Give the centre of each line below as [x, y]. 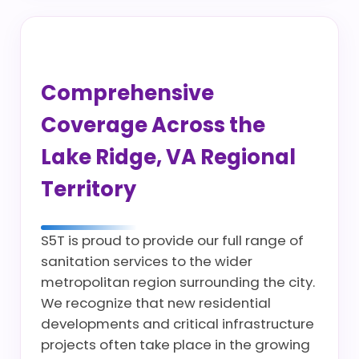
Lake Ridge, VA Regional [168, 157]
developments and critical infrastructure [177, 324]
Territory [89, 189]
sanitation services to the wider [147, 261]
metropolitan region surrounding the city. [178, 282]
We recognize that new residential [156, 303]
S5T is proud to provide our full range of [172, 240]
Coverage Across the [153, 125]
